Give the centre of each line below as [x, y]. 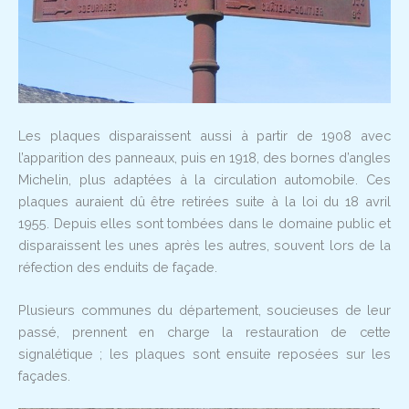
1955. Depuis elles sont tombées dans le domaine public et [204, 223]
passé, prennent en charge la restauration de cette [204, 331]
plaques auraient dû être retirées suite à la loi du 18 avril [204, 201]
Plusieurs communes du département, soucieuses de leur [204, 309]
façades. [44, 375]
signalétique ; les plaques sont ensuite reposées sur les [204, 353]
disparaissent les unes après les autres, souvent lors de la [204, 245]
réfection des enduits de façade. [118, 267]
